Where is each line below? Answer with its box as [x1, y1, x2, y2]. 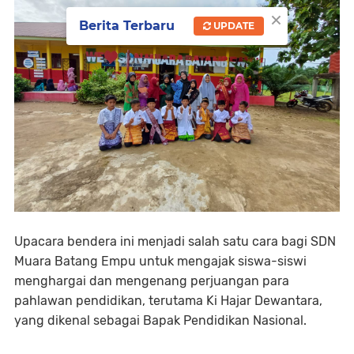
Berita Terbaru [79, 17, 175, 33]
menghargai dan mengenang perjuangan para [14, 273, 289, 289]
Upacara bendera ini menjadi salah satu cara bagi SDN [14, 234, 336, 250]
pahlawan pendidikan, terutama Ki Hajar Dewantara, [14, 293, 322, 309]
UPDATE [211, 19, 254, 32]
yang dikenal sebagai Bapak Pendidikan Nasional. [14, 313, 310, 329]
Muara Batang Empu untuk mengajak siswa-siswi [14, 254, 307, 269]
